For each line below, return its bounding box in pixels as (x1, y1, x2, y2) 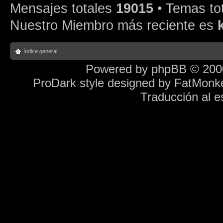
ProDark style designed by (33, 76, 174, 90)
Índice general (23, 48, 57, 54)
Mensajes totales (10, 1, 116, 16)
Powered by (86, 62, 151, 76)
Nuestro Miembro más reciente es (10, 18, 218, 33)
